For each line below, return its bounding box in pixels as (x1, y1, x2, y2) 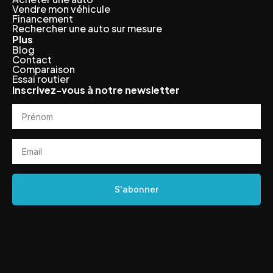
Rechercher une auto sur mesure (12, 21, 162, 35)
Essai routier (12, 72, 69, 85)
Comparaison (12, 62, 75, 76)
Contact (12, 52, 52, 66)
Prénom (12, 102, 44, 113)
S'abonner (115, 183, 158, 194)
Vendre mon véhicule (12, 2, 110, 15)
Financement (12, 12, 73, 25)
